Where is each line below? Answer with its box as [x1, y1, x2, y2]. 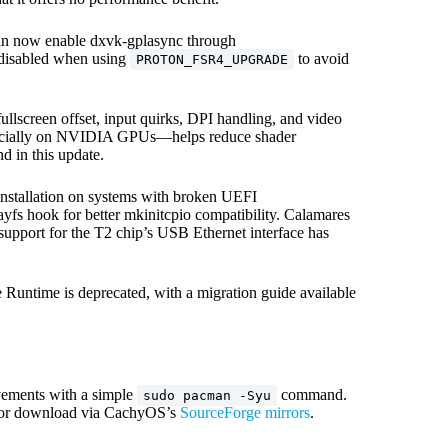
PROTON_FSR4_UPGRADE [136, 52, 288, 67]
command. [277, 386, 347, 403]
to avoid [294, 50, 349, 67]
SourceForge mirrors [180, 404, 310, 421]
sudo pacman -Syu [143, 388, 271, 403]
